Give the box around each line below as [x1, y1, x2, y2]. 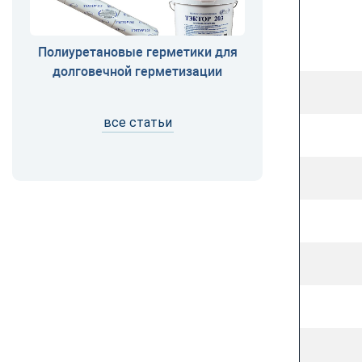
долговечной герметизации [53, 62, 222, 81]
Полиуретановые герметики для [37, 43, 238, 61]
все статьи [103, 114, 172, 130]
